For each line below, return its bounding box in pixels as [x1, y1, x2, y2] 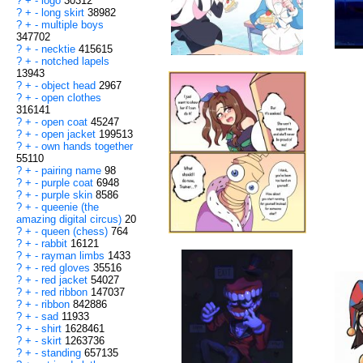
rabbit [41, 237, 70, 250]
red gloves [41, 262, 93, 275]
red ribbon [41, 286, 91, 299]
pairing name [41, 164, 105, 177]
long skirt [41, 6, 88, 19]
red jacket [41, 274, 91, 287]
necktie [41, 43, 79, 56]
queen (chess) [41, 225, 111, 238]
